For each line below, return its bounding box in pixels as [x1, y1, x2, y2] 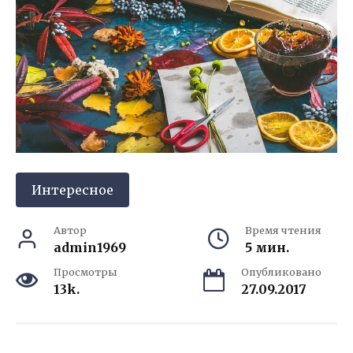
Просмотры [54, 265, 117, 278]
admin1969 [54, 239, 126, 255]
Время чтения [245, 223, 321, 236]
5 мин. [245, 239, 289, 255]
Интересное [32, 181, 113, 198]
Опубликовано [241, 265, 321, 278]
